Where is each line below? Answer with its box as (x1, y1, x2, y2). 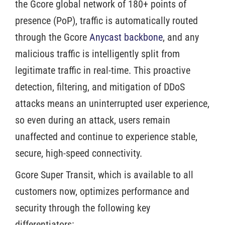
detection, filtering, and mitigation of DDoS (15, 80, 185, 93)
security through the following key (15, 201, 150, 214)
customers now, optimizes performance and (15, 185, 189, 197)
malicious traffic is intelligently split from (15, 47, 180, 60)
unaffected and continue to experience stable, (15, 130, 197, 143)
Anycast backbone (89, 31, 163, 43)
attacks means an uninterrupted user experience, (15, 97, 209, 109)
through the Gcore (15, 31, 89, 43)
